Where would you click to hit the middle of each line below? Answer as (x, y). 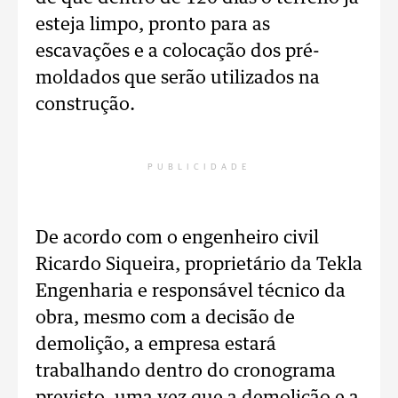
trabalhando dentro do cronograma (186, 371)
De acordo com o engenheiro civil (177, 238)
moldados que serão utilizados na (178, 78)
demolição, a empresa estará (156, 345)
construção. (85, 105)
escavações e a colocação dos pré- (178, 52)
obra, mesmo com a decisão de (165, 318)
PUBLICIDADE (199, 167)
